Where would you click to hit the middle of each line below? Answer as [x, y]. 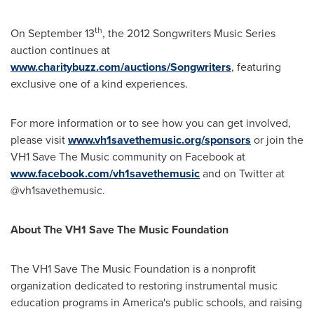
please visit [39, 140]
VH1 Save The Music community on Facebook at [128, 157]
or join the [277, 140]
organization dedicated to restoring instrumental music [144, 286]
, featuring [256, 67]
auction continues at [60, 50]
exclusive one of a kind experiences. [99, 84]
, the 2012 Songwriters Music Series [189, 33]
